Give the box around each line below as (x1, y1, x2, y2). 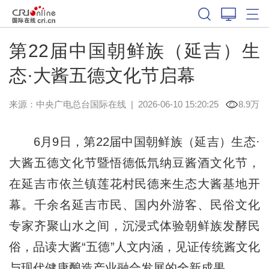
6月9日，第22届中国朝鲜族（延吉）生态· (8, 134, 261, 148)
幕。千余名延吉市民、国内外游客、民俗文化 (8, 198, 261, 211)
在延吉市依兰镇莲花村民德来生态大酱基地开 (8, 177, 261, 190)
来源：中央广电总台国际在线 (8, 98, 126, 109)
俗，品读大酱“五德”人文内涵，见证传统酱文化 (8, 240, 261, 253)
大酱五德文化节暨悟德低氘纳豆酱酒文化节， (8, 156, 261, 169)
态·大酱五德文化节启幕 (8, 65, 195, 85)
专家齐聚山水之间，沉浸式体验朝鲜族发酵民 (8, 219, 261, 232)
